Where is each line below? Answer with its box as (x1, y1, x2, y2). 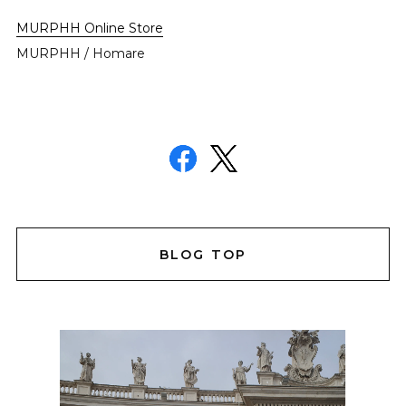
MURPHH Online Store (15, 20, 163, 37)
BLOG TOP (159, 246, 247, 263)
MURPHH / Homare (15, 45, 145, 63)
